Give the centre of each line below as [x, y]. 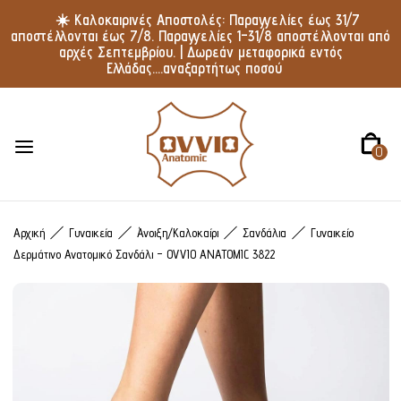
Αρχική [29, 233]
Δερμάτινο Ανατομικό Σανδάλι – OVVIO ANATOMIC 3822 [144, 254]
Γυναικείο [332, 233]
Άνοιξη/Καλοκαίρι [178, 233]
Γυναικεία [91, 233]
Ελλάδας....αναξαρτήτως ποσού [194, 68]
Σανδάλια [264, 233]
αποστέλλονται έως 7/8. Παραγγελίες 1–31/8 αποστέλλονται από [200, 36]
